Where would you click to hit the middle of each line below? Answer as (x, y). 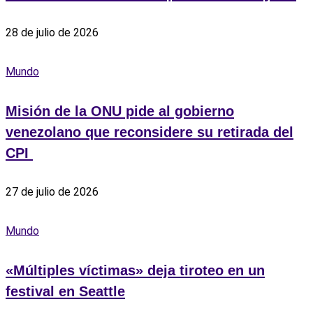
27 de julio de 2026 (52, 191)
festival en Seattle (65, 291)
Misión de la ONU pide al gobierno (120, 111)
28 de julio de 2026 (52, 32)
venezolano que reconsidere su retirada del (150, 132)
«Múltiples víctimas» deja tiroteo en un (135, 270)
